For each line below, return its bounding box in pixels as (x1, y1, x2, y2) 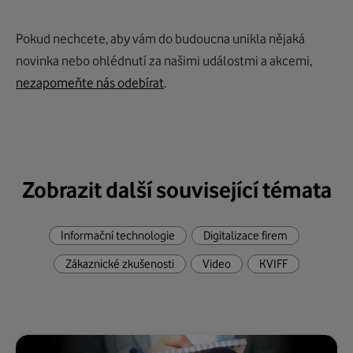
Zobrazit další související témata (21, 176, 332, 203)
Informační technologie (61, 228, 175, 243)
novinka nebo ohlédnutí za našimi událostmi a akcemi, (16, 52, 312, 69)
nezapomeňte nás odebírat (16, 74, 164, 91)
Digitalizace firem (203, 228, 288, 243)
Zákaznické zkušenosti (65, 256, 174, 271)
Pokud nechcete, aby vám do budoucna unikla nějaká (16, 30, 305, 46)
